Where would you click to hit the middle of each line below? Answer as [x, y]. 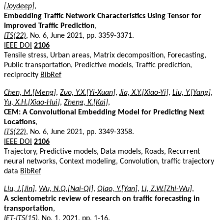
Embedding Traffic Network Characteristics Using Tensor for [103, 16]
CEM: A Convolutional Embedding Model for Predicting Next [104, 112]
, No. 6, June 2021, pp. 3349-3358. [80, 132]
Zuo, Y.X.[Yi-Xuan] [88, 93]
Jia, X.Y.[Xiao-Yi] [144, 93]
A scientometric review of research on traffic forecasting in [102, 199]
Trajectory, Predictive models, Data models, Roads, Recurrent [102, 151]
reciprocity [22, 75]
